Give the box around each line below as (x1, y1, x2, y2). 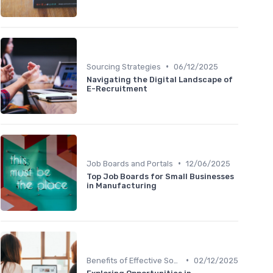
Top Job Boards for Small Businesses (87, 171, 234, 181)
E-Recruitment (87, 83, 147, 93)
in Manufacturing (87, 180, 157, 190)
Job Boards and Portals (87, 158, 173, 168)
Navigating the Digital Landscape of (87, 74, 233, 84)
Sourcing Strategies (87, 62, 161, 71)
